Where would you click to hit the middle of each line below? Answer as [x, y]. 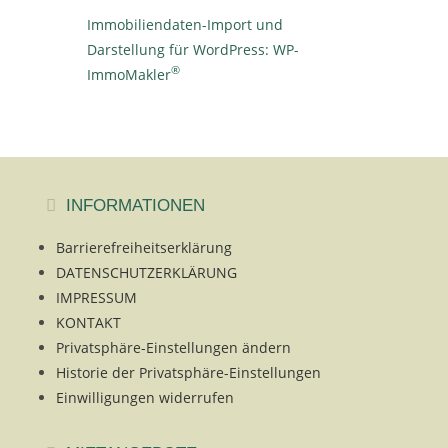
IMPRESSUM [96, 297]
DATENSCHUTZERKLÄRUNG [146, 272]
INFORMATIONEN [133, 205]
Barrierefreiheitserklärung [144, 247]
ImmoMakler [129, 74]
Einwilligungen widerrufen [145, 397]
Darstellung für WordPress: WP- [193, 49]
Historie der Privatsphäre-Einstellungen [188, 372]
